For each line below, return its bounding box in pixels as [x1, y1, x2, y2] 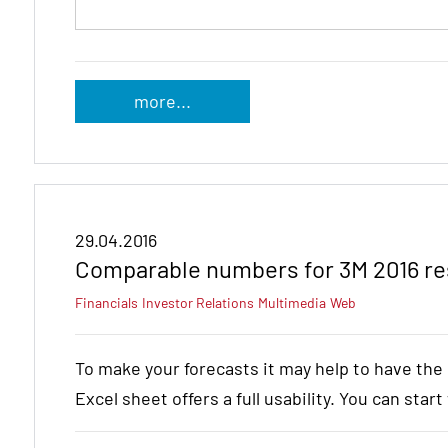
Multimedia [258, 293, 326, 311]
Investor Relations [142, 293, 254, 311]
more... [133, 89, 191, 112]
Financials [75, 293, 138, 311]
